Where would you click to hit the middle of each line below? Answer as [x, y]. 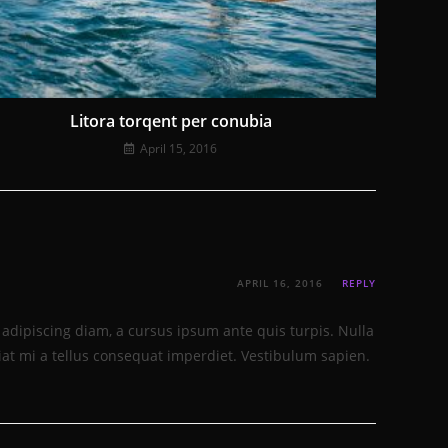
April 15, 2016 [179, 148]
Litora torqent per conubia [170, 120]
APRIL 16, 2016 [280, 282]
